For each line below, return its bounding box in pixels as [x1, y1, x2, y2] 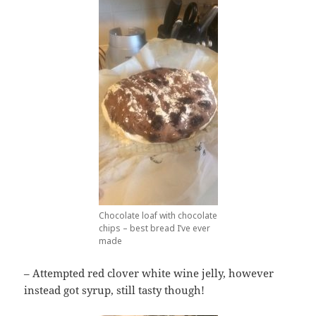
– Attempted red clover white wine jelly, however [24, 266, 274, 281]
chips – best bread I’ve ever [98, 222, 210, 235]
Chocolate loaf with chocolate [98, 209, 217, 222]
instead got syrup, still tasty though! [24, 283, 205, 298]
